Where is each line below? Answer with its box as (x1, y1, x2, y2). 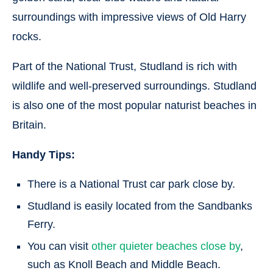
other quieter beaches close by (91, 239, 240, 252)
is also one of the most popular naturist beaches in (12, 99, 257, 112)
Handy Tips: (12, 148, 75, 161)
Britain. (12, 118, 46, 131)
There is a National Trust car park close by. (27, 177, 235, 190)
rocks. (12, 30, 41, 43)
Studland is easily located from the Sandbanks (27, 199, 252, 212)
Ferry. (27, 218, 55, 230)
